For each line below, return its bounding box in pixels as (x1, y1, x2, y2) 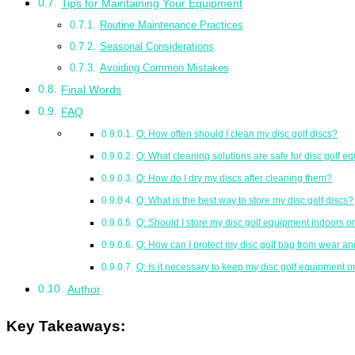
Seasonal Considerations (99, 40, 214, 53)
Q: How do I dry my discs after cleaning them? (136, 173, 333, 184)
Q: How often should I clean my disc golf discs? (136, 128, 338, 139)
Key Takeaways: (6, 317, 125, 334)
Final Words (60, 83, 121, 97)
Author (67, 283, 101, 296)
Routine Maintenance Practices (99, 19, 243, 32)
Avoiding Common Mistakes (99, 62, 229, 74)
